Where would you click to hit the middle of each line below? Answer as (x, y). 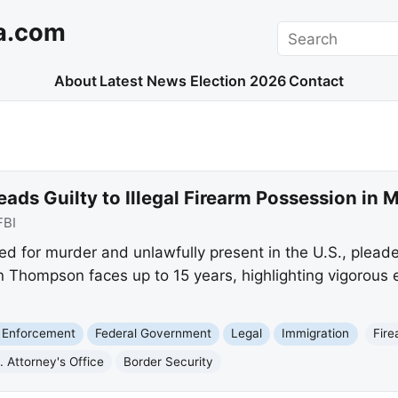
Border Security (169, 361)
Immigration (316, 334)
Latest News (143, 81)
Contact (317, 81)
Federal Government (154, 334)
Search (302, 32)
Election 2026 (238, 81)
